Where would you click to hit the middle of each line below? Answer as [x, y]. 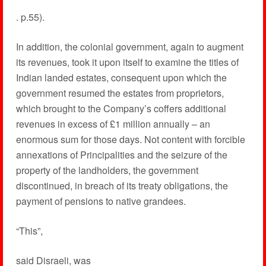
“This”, [29, 231]
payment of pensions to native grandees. [101, 201]
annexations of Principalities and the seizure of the [121, 155]
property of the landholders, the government [107, 170]
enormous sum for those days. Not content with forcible [130, 139]
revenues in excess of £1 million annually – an [113, 124]
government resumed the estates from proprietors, [120, 93]
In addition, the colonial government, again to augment [129, 47]
